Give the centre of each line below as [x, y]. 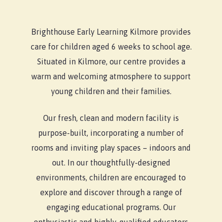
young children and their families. [111, 91]
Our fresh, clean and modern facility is [111, 118]
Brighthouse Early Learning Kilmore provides [111, 32]
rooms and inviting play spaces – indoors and [111, 148]
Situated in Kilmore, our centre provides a [111, 61]
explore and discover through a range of [111, 192]
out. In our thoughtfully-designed [111, 163]
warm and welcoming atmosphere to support [111, 76]
